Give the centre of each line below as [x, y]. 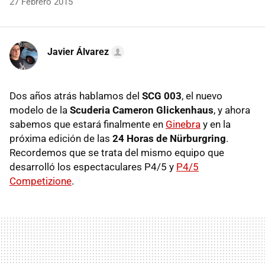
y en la [216, 125]
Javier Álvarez [78, 52]
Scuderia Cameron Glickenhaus [142, 110]
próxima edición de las [61, 139]
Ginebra [183, 125]
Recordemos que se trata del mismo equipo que [117, 153]
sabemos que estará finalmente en [88, 125]
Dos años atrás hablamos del [76, 96]
